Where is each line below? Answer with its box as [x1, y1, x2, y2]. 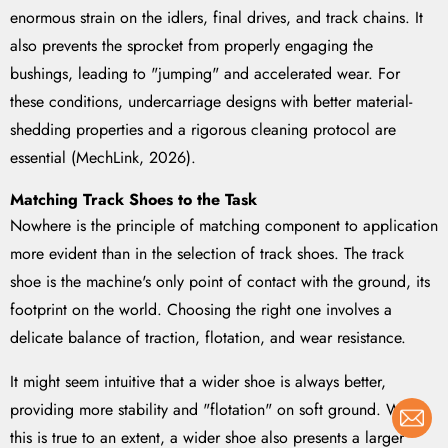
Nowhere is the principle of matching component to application [10, 214, 438, 238]
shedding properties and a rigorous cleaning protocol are [10, 118, 396, 142]
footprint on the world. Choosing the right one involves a [10, 298, 392, 322]
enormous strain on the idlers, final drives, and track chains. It [10, 6, 423, 30]
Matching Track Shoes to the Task [10, 188, 257, 212]
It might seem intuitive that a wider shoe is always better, [10, 370, 386, 394]
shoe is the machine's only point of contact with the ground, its [10, 270, 430, 294]
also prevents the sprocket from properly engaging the [10, 34, 373, 58]
